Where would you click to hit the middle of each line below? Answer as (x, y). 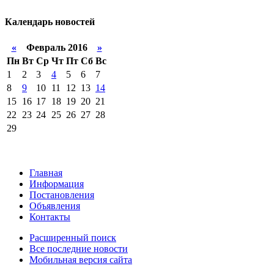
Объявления (55, 206)
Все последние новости (79, 248)
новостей (74, 21)
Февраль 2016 (57, 47)
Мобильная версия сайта (81, 259)
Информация (57, 183)
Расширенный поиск (73, 237)
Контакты (50, 217)
